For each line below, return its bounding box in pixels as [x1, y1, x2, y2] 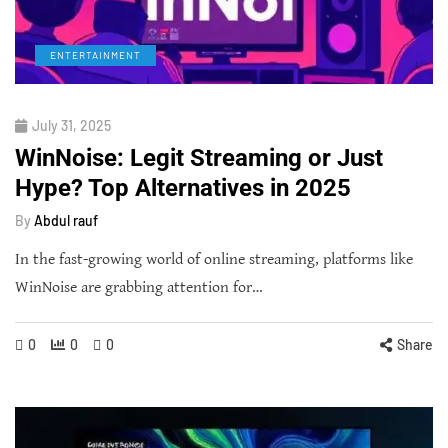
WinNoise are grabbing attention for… [15, 277, 263, 297]
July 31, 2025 [32, 116, 111, 134]
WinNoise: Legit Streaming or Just [15, 143, 383, 172]
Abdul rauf [34, 211, 98, 229]
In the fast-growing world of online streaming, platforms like [15, 249, 413, 269]
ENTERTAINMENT [50, 48, 141, 61]
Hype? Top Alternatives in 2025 [15, 173, 351, 202]
